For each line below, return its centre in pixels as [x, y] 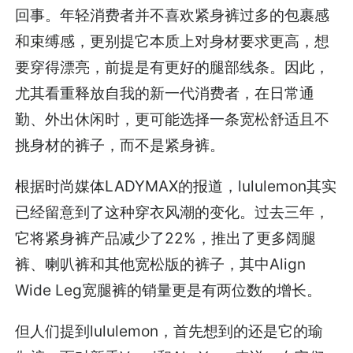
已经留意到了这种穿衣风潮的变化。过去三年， [173, 212]
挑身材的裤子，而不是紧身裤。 [120, 145]
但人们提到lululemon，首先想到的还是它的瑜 [169, 331]
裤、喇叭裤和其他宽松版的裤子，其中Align [161, 264]
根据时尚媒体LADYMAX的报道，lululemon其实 [176, 186]
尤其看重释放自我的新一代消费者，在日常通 [165, 93]
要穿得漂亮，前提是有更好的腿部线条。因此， [173, 67]
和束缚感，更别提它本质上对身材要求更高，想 [173, 41]
